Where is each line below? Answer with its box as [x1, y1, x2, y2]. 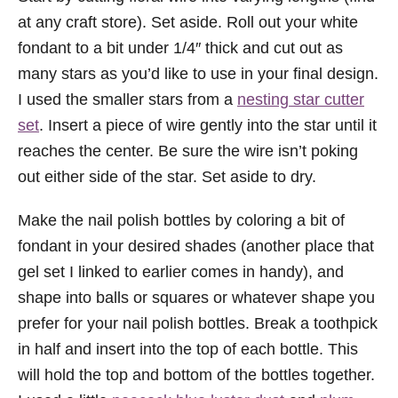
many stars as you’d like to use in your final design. [18, 64, 378, 83]
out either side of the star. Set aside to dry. [18, 167, 316, 186]
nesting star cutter [237, 90, 364, 108]
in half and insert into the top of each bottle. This [18, 339, 358, 358]
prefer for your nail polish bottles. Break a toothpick [18, 314, 378, 332]
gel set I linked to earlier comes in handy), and [18, 262, 344, 281]
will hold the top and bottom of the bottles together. [18, 365, 375, 384]
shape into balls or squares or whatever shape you [18, 288, 375, 306]
